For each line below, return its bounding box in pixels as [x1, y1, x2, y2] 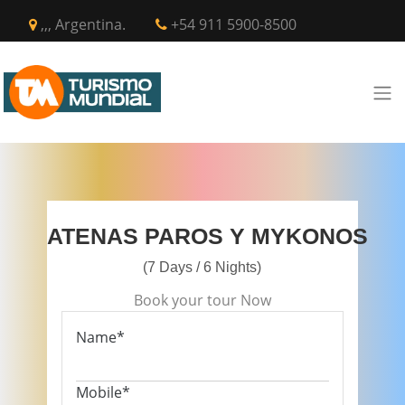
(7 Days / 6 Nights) [143, 259, 262, 275]
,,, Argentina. [37, 14, 126, 34]
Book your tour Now [133, 290, 271, 310]
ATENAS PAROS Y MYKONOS [47, 223, 369, 249]
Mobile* [76, 382, 131, 402]
